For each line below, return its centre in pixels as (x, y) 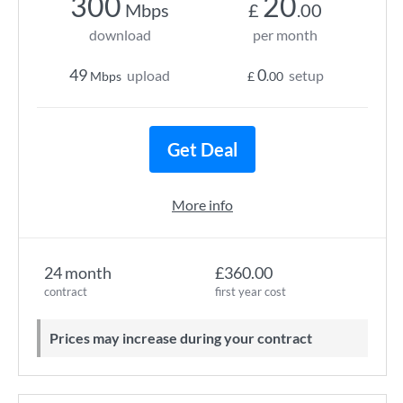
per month (285, 35)
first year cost (251, 291)
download (120, 35)
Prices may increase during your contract (185, 338)
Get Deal (202, 149)
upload (148, 75)
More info (202, 205)
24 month (78, 273)
